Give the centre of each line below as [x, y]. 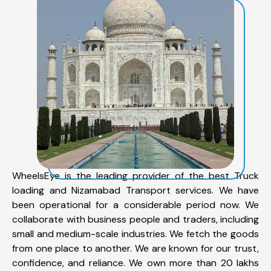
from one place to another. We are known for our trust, [135, 248]
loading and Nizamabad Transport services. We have [135, 190]
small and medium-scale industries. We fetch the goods [135, 233]
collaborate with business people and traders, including [135, 219]
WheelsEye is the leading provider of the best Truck [135, 175]
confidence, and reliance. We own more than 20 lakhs [135, 263]
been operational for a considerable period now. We [135, 204]
